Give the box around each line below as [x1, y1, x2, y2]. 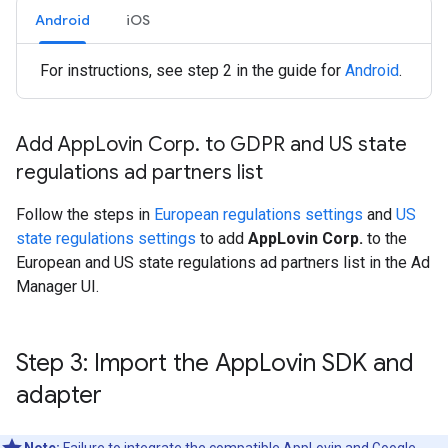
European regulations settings [154, 205, 363, 225]
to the [363, 229, 407, 249]
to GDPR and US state [200, 132, 407, 158]
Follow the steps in [16, 205, 154, 225]
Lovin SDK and [259, 348, 414, 379]
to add [196, 229, 248, 249]
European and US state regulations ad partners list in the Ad [16, 253, 430, 273]
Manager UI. [16, 277, 99, 297]
